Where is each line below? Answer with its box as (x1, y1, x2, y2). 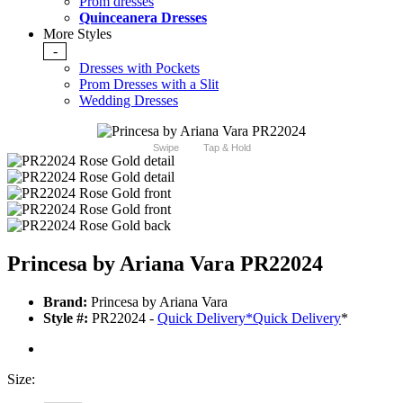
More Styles (43, 26, 112, 42)
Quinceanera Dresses (79, 10, 207, 26)
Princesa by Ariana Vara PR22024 (7, 252, 323, 276)
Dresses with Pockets (79, 60, 200, 76)
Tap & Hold (202, 142, 251, 154)
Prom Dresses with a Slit (79, 76, 219, 93)
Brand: (43, 294, 87, 310)
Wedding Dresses (79, 93, 178, 109)
